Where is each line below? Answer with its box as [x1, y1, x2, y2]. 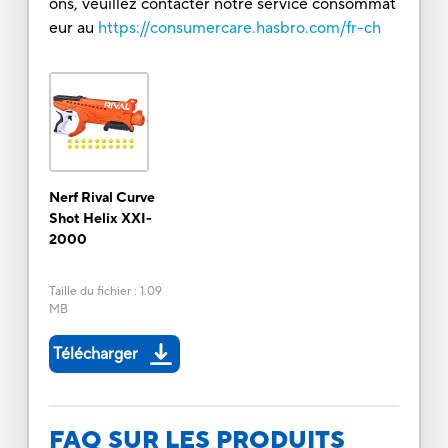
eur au [48, 17, 94, 38]
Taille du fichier [48, 283, 131, 299]
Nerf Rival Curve [48, 188, 155, 207]
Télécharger [52, 343, 138, 364]
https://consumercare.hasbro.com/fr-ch [97, 17, 381, 38]
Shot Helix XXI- [48, 209, 152, 228]
